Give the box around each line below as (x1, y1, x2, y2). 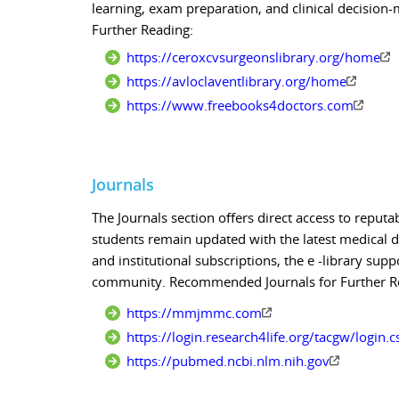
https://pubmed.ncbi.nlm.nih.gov (126, 351, 330, 370)
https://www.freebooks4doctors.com (126, 95, 354, 114)
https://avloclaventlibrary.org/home (126, 71, 346, 90)
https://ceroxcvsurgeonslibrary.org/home (126, 47, 380, 66)
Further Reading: (92, 20, 193, 38)
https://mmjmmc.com (126, 303, 262, 322)
